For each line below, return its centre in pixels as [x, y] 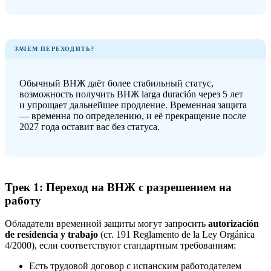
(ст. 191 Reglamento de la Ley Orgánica [176, 235]
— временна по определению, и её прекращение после [133, 116]
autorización [233, 224]
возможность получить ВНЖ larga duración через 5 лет [131, 94]
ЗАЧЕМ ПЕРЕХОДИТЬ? [55, 48]
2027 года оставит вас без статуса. [90, 126]
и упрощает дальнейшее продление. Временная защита [133, 105]
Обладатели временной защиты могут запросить [106, 224]
